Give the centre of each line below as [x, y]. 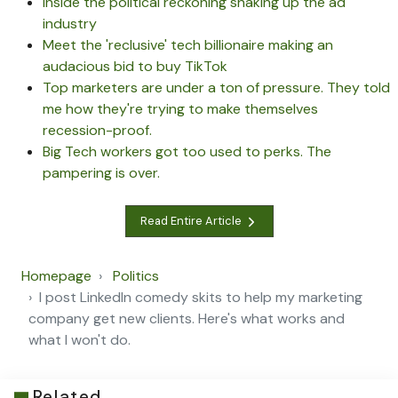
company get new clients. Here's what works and [187, 318]
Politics [136, 275]
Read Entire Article [192, 221]
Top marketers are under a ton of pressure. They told [216, 87]
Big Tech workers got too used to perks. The [187, 151]
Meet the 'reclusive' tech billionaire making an [188, 44]
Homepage [56, 275]
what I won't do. [80, 339]
